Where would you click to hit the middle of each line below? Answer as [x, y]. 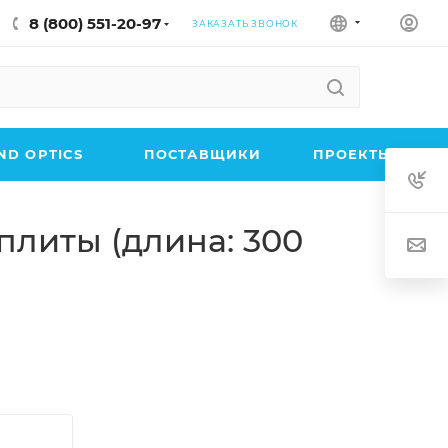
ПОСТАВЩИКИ [202, 154]
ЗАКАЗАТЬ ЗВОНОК [245, 23]
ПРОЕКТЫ [353, 154]
